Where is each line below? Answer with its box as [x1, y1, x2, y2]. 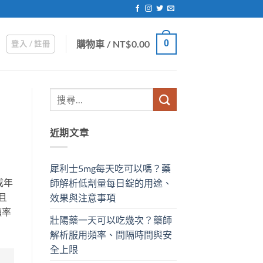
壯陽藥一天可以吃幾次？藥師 [49, 214, 172, 225]
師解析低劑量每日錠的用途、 [49, 177, 172, 188]
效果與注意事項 [49, 191, 116, 203]
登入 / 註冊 [11, 39, 50, 48]
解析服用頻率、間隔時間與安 [49, 228, 172, 240]
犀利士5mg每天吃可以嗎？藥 [49, 162, 171, 174]
